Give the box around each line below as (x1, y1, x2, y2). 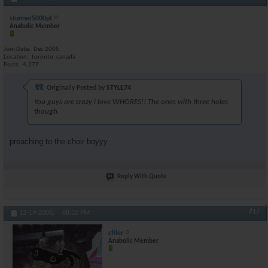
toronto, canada (32, 54, 75, 60)
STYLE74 (106, 84, 131, 92)
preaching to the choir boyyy (10, 136, 108, 146)
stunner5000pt (10, 15, 52, 22)
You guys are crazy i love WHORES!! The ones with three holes (34, 98, 228, 106)
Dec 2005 (33, 46, 59, 53)
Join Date (4, 46, 29, 53)
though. (34, 107, 59, 115)
